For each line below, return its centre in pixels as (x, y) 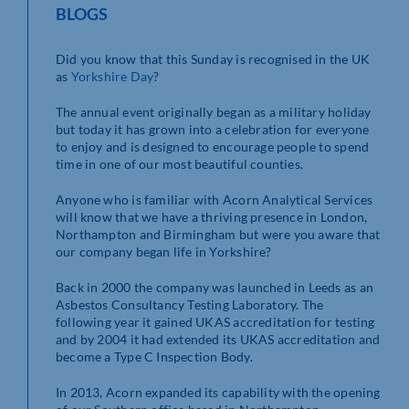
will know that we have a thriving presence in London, (212, 217)
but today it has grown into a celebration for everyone (213, 130)
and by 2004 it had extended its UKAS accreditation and (218, 340)
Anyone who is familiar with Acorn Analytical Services (215, 200)
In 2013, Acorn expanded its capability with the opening (218, 393)
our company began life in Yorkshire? (164, 252)
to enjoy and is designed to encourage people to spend (213, 147)
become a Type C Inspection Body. (154, 357)
